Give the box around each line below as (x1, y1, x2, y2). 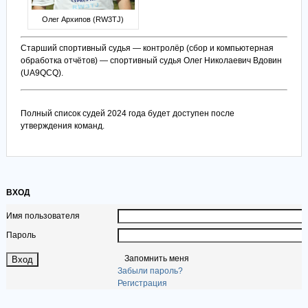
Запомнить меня (124, 254, 189, 264)
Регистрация (117, 278, 167, 289)
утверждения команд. (20, 121, 104, 131)
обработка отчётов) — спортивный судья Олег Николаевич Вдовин (20, 56, 282, 66)
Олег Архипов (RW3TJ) (42, 15, 124, 24)
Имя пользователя (5, 211, 80, 221)
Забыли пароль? (117, 266, 183, 276)
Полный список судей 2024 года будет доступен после (20, 109, 234, 119)
